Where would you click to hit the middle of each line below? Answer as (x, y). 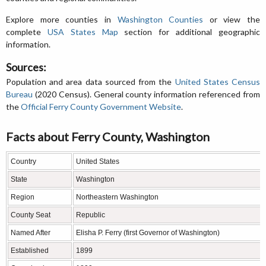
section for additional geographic (189, 31)
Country (23, 161)
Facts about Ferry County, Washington (108, 136)
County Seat (31, 215)
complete (27, 31)
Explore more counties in (62, 19)
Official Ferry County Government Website (101, 106)
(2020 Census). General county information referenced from (146, 94)
